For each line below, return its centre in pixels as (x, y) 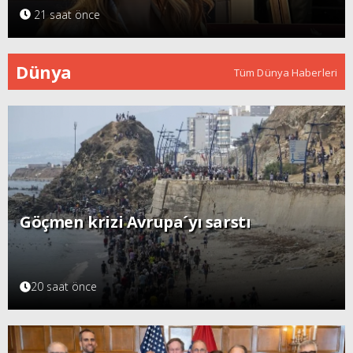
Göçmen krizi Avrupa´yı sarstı (136, 222)
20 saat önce (64, 287)
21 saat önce (65, 14)
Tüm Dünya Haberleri (286, 72)
